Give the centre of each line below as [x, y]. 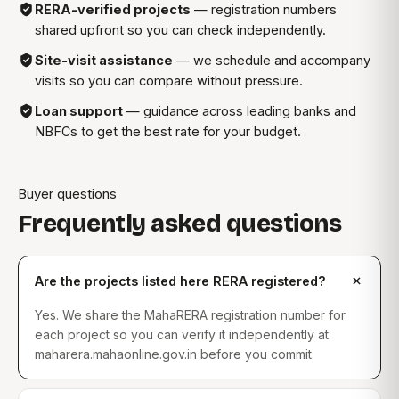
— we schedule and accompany [272, 61]
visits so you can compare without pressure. [169, 81]
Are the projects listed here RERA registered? [180, 281]
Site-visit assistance [104, 61]
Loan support [79, 111]
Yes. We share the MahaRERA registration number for [190, 315]
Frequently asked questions [179, 224]
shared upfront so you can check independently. [180, 30]
